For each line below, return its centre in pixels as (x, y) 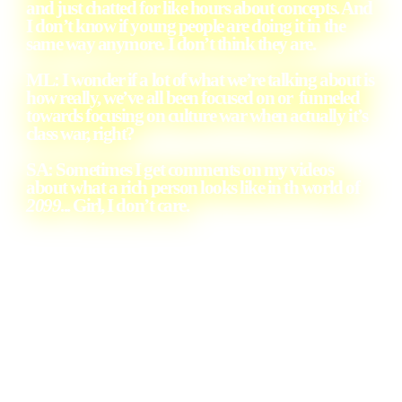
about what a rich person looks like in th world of (193, 187)
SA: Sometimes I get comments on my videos (180, 169)
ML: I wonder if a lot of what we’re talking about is (200, 79)
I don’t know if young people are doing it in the (186, 26)
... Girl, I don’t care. (125, 205)
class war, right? (81, 133)
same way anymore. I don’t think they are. (171, 44)
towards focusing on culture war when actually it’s (197, 115)
